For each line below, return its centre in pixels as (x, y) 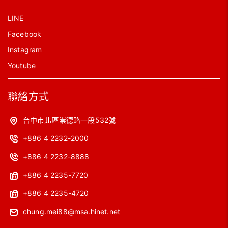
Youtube (22, 65)
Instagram (25, 49)
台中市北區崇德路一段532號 (69, 120)
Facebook (25, 34)
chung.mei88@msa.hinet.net (72, 211)
